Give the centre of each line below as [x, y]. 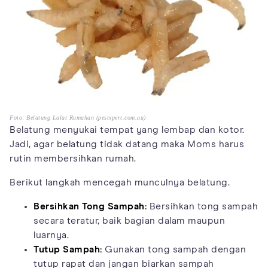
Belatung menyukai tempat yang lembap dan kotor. [127, 130]
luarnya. [51, 235]
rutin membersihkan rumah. [73, 159]
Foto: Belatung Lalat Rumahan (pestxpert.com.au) [78, 118]
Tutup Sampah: [68, 250]
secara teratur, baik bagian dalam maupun [129, 221]
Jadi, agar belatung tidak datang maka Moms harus [127, 144]
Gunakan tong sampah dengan [174, 250]
